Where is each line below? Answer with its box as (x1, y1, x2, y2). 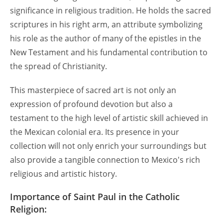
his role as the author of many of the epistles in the (10, 33, 201, 44)
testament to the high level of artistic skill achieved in (10, 112, 208, 124)
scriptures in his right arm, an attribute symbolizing (10, 19, 203, 30)
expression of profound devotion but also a (10, 99, 173, 110)
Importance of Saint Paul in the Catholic (10, 191, 180, 203)
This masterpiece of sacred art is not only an (10, 85, 176, 96)
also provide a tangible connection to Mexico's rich (10, 154, 200, 166)
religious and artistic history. (10, 168, 117, 180)
